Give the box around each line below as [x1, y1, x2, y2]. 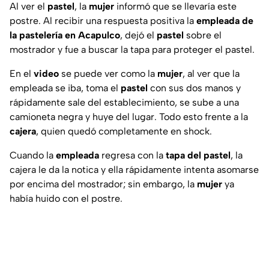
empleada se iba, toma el [10, 82, 118, 94]
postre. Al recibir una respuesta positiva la [10, 15, 194, 27]
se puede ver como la [59, 68, 155, 80]
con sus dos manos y [148, 82, 241, 94]
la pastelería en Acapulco [10, 29, 120, 41]
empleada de [194, 15, 253, 27]
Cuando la [10, 150, 53, 162]
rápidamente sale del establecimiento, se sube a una [10, 97, 239, 109]
